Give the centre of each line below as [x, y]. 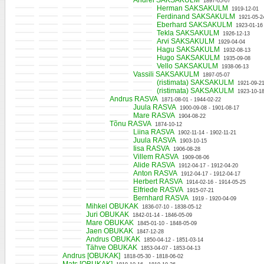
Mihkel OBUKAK [112, 206]
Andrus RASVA [134, 99]
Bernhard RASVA [161, 198]
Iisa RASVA [151, 148]
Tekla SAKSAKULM [188, 33]
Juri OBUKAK [108, 214]
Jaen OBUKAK [110, 231]
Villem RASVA [156, 157]
